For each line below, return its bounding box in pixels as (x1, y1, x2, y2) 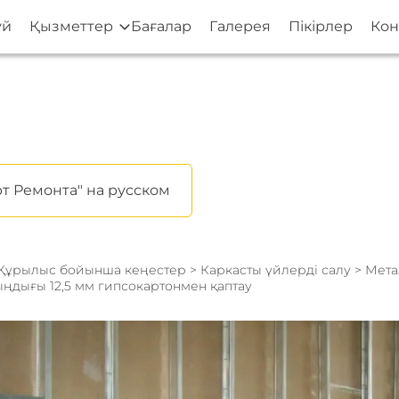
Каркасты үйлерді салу (199, 262, 354, 278)
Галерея (209, 18, 271, 35)
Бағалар (131, 18, 191, 35)
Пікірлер (289, 18, 353, 35)
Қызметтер (29, 18, 113, 35)
